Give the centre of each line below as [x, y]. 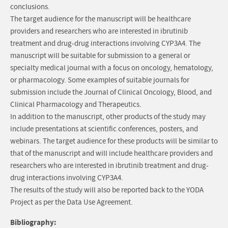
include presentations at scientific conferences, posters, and [104, 129]
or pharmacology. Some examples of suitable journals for [100, 80]
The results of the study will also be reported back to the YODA [107, 190]
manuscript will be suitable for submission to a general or [100, 56]
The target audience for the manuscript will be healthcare [101, 19]
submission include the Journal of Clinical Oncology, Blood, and [111, 93]
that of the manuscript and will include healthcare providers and [111, 154]
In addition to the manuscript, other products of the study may [108, 117]
